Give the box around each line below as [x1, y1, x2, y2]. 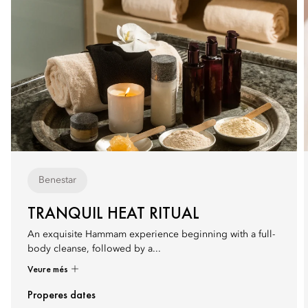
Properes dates [27, 287, 96, 302]
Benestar [38, 175, 76, 185]
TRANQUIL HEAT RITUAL [27, 202, 199, 223]
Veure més [27, 263, 70, 275]
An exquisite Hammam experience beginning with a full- [27, 230, 275, 239]
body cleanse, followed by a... [27, 244, 161, 254]
